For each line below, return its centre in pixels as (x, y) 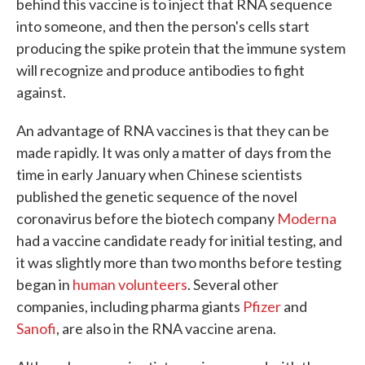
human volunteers (130, 284)
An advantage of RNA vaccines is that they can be (173, 130)
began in (44, 284)
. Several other (233, 284)
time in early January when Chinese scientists (159, 174)
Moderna (307, 218)
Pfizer (262, 306)
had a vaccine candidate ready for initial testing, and (179, 240)
